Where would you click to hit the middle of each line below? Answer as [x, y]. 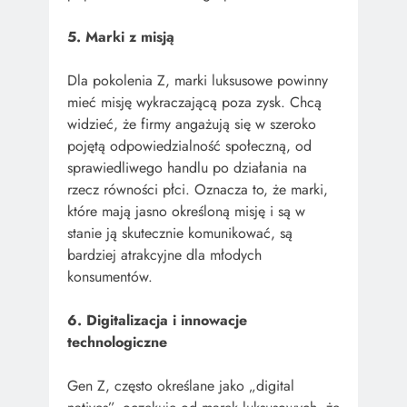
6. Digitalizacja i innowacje [157, 320]
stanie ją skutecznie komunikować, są [180, 233]
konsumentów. [110, 276]
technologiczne [117, 342]
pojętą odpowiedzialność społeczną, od [189, 145]
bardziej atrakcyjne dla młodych [164, 254]
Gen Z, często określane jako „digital [181, 385]
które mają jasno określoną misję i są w [186, 211]
